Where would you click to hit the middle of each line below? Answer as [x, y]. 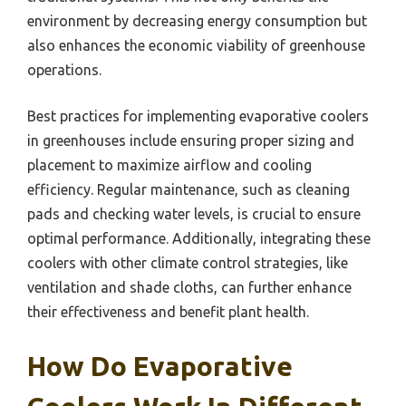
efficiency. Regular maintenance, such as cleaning [188, 190]
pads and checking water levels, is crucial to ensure [194, 214]
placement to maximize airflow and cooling [169, 165]
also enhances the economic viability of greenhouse [196, 46]
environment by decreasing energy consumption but [197, 21]
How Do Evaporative [160, 367]
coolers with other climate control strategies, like [188, 263]
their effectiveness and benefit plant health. [168, 312]
